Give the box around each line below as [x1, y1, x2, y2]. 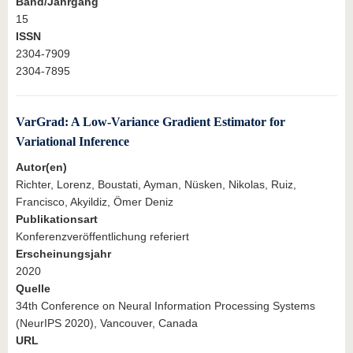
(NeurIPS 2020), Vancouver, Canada [16, 317, 198, 330]
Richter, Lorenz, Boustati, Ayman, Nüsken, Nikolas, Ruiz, [16, 178, 296, 191]
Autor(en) [16, 161, 67, 174]
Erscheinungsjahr [16, 247, 111, 261]
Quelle [16, 282, 50, 295]
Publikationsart [16, 213, 98, 226]
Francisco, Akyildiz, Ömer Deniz [16, 195, 173, 209]
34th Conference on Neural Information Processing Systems [16, 299, 315, 313]
